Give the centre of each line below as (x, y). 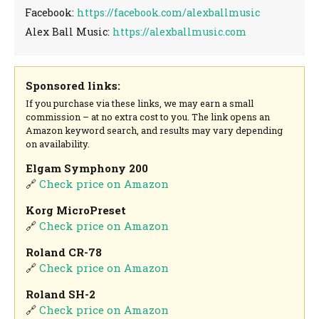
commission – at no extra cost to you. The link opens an (148, 116)
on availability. (58, 143)
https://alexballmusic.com (180, 32)
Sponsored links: (73, 86)
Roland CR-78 (64, 252)
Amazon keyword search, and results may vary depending (155, 130)
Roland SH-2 (61, 294)
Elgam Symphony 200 (87, 168)
